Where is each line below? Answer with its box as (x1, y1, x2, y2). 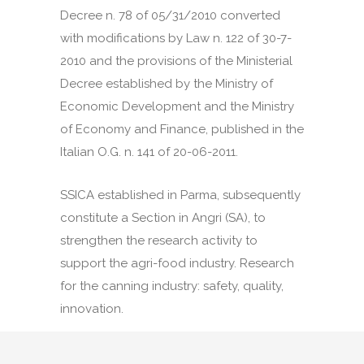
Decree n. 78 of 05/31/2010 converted (60, 8, 280, 24)
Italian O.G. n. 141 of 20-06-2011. (60, 145, 238, 160)
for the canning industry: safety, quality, (60, 279, 284, 294)
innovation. (60, 301, 123, 317)
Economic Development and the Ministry (60, 99, 294, 115)
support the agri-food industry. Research (60, 256, 294, 271)
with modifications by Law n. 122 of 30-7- (60, 31, 292, 46)
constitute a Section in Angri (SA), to (60, 210, 266, 226)
